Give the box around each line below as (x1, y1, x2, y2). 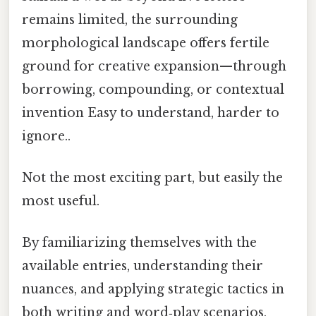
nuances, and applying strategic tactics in (22, 281, 284, 298)
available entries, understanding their (22, 258, 263, 274)
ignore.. (22, 128, 71, 144)
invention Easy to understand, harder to (22, 104, 279, 121)
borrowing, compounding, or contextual (22, 81, 284, 97)
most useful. (22, 193, 99, 209)
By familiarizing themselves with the (22, 235, 257, 251)
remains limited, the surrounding (22, 11, 238, 28)
